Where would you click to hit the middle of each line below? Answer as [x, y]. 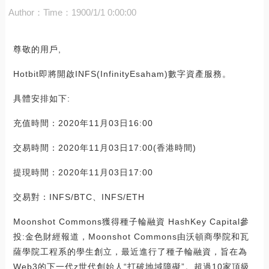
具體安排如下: [41, 98]
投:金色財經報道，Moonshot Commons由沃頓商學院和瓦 [131, 236]
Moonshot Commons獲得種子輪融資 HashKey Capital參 [131, 221]
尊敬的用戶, [37, 49]
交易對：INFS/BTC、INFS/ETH [79, 197]
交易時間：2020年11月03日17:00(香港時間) [104, 147]
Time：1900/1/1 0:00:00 [89, 12]
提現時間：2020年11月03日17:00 [83, 172]
